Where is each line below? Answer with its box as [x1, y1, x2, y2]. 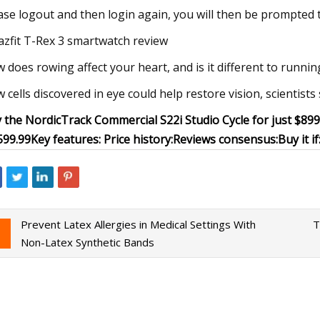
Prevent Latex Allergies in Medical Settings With [20, 216, 256, 231]
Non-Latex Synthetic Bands [20, 234, 154, 249]
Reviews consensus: [173, 131, 278, 148]
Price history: [104, 131, 173, 148]
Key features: [31, 131, 104, 148]
